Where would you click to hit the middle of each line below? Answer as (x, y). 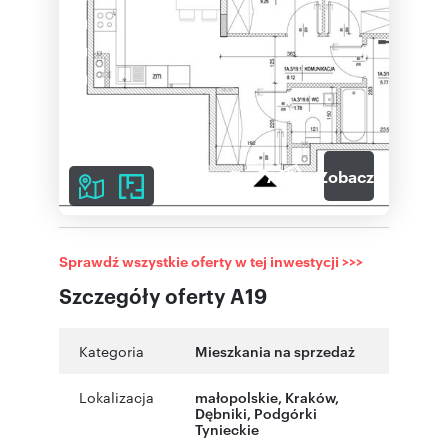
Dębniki (221, 412)
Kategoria (111, 351)
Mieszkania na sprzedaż (275, 350)
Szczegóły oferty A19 (163, 295)
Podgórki (285, 412)
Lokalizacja (116, 397)
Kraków (310, 396)
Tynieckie (227, 428)
